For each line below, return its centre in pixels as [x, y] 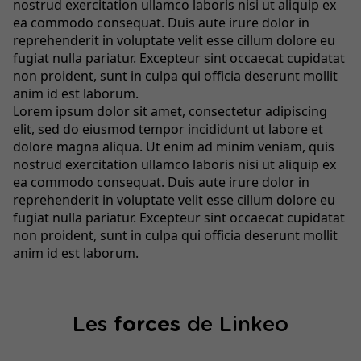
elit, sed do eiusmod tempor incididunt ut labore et [168, 129]
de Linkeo [234, 324]
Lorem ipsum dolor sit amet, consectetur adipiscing [170, 111]
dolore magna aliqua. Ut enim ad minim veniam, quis [174, 146]
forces [147, 324]
